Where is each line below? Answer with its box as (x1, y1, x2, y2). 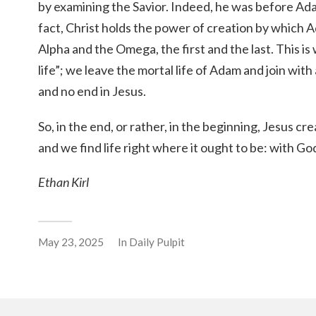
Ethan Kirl (38, 174, 89, 190)
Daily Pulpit (129, 236, 185, 249)
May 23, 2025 (38, 236, 104, 249)
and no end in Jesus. (38, 83, 146, 99)
